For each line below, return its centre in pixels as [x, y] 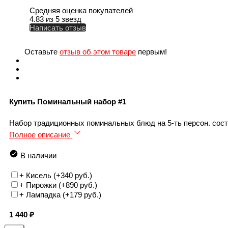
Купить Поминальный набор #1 [68, 102]
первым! [151, 52]
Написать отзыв [58, 28]
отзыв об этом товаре [98, 52]
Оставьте [42, 52]
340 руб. [75, 176]
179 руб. [84, 195]
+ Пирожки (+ [42, 185]
